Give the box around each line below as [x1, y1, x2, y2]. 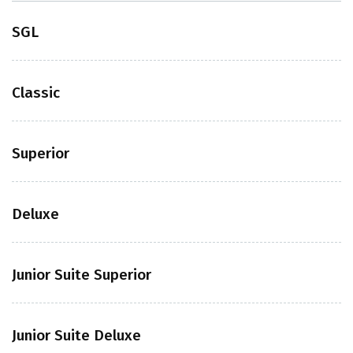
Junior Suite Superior [12, 266, 151, 284]
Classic [12, 84, 60, 102]
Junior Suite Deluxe [12, 326, 141, 344]
